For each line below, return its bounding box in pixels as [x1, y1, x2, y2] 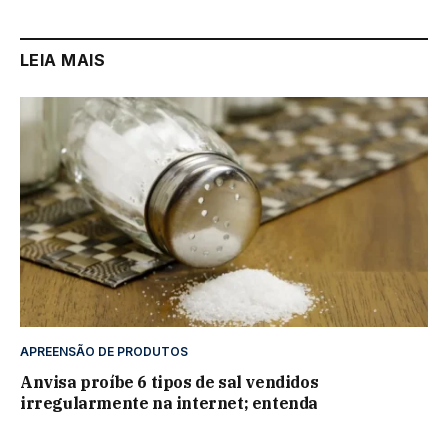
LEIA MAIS [20, 50, 106, 71]
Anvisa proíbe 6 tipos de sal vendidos [20, 371, 319, 392]
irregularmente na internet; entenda [20, 392, 319, 413]
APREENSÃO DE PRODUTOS [20, 343, 188, 359]
